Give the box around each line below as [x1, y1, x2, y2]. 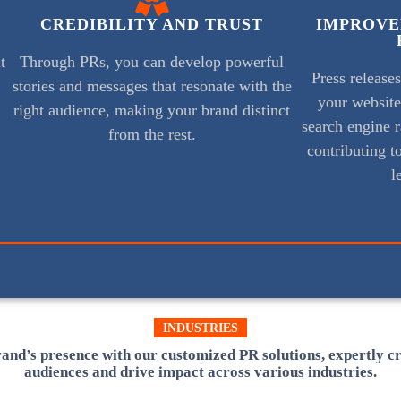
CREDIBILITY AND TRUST [40, 15, 264, 34]
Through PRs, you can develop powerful [20, 53, 285, 72]
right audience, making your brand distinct [13, 101, 291, 120]
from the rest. [107, 125, 196, 144]
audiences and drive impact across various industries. [24, 363, 377, 381]
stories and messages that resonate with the [12, 77, 292, 96]
